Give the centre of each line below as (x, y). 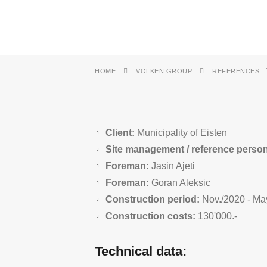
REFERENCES (236, 71)
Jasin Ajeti (172, 166)
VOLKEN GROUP (164, 71)
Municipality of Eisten (181, 133)
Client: (120, 133)
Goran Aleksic (180, 183)
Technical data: (141, 251)
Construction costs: (150, 216)
